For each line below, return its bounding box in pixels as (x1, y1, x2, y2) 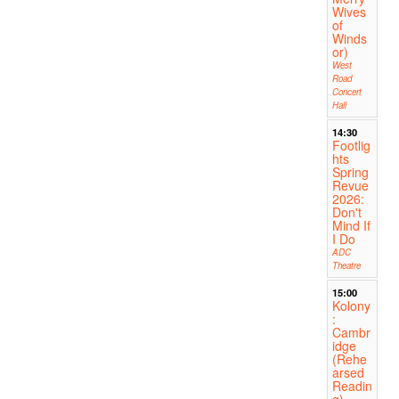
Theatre (331, 259, 361, 273)
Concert (331, 85, 362, 99)
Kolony (331, 297, 370, 315)
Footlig (331, 136, 370, 155)
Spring (331, 163, 369, 182)
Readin (331, 377, 372, 395)
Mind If (331, 216, 370, 235)
